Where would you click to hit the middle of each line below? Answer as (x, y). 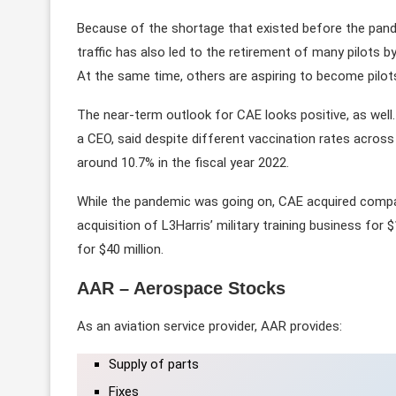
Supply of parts (154, 364)
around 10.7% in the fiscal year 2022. (183, 162)
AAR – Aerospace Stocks (181, 288)
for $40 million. (120, 249)
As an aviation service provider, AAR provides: (211, 326)
